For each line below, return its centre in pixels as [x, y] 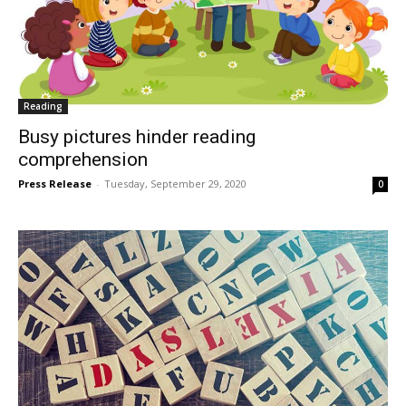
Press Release [55, 183]
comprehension [83, 159]
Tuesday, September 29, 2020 [175, 183]
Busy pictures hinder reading [137, 136]
